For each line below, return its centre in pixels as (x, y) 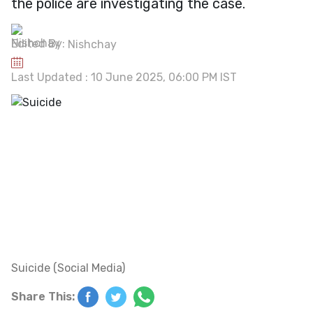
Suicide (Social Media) (68, 268)
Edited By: (39, 44)
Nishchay (92, 44)
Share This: (43, 296)
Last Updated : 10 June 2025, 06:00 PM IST (124, 77)
